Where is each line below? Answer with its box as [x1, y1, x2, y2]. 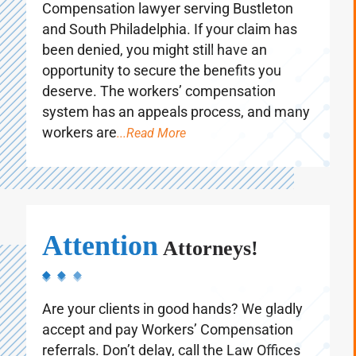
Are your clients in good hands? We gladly [42, 315, 303, 333]
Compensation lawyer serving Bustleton [42, 15, 293, 33]
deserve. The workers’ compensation [42, 98, 276, 115]
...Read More [117, 141, 186, 157]
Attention [42, 245, 158, 277]
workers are [42, 139, 117, 157]
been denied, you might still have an [42, 56, 267, 74]
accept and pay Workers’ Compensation [42, 336, 293, 354]
